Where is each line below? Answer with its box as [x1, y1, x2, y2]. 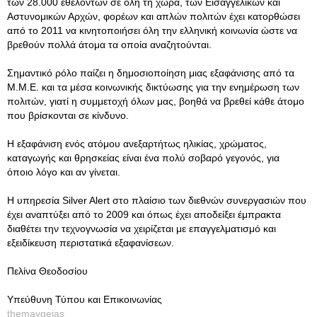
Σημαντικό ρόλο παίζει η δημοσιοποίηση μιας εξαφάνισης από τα [7, 67, 294, 79]
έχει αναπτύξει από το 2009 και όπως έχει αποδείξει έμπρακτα [7, 209, 281, 220]
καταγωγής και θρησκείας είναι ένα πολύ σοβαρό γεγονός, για [7, 152, 279, 163]
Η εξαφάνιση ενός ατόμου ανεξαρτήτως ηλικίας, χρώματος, [7, 138, 267, 149]
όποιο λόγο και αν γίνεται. [7, 166, 120, 178]
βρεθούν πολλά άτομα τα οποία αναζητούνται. [7, 39, 212, 50]
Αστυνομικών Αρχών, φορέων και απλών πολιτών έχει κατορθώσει [7, 11, 300, 22]
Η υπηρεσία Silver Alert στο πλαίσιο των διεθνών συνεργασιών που [7, 195, 306, 206]
